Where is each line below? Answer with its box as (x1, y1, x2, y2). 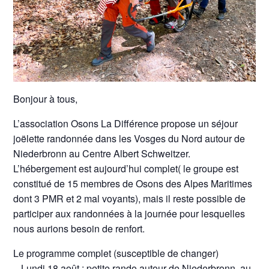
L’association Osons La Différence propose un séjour (13, 116, 238, 131)
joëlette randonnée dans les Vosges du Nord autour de (13, 131, 246, 146)
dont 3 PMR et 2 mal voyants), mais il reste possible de (13, 192, 246, 206)
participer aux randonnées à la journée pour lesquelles (13, 207, 246, 221)
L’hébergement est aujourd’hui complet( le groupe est (13, 162, 239, 176)
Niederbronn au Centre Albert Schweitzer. (13, 147, 191, 161)
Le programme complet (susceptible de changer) (13, 246, 219, 261)
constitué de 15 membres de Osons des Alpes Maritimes (13, 177, 253, 191)
